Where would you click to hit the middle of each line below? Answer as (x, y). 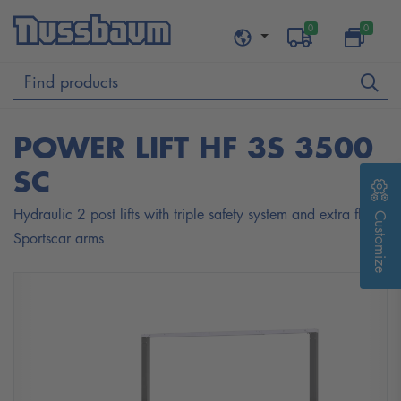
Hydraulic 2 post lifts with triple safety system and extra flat (193, 214)
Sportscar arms (59, 238)
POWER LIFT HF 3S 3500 (193, 147)
